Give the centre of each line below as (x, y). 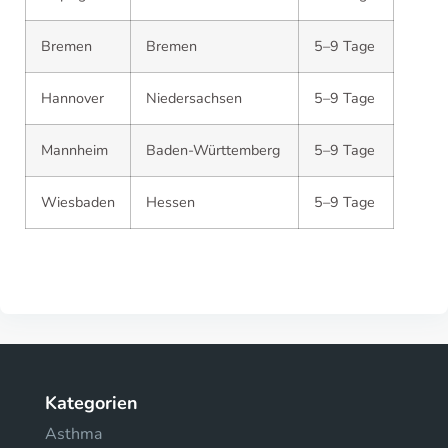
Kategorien (91, 403)
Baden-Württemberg (213, 150)
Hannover (72, 98)
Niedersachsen (194, 98)
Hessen (170, 202)
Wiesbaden (78, 202)
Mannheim (74, 150)
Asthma (73, 434)
